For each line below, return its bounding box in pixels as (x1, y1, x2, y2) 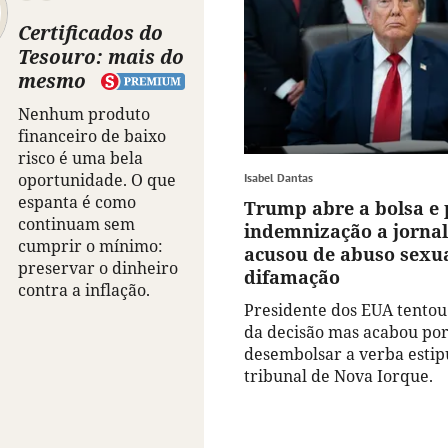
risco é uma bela (18, 147, 143, 170)
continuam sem (18, 213, 135, 236)
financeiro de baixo (18, 125, 166, 148)
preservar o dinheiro (18, 257, 178, 280)
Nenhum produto (18, 103, 150, 126)
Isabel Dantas (244, 170, 313, 186)
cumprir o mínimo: (18, 235, 163, 258)
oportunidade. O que (18, 169, 176, 192)
